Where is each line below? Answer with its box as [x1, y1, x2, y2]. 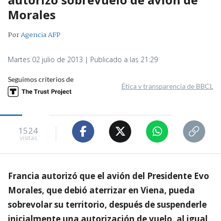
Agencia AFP [21, 29, 61, 40]
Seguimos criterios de [8, 74, 74, 83]
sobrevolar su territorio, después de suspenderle [8, 198, 207, 210]
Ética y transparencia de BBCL [121, 81, 213, 90]
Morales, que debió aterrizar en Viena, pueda [8, 184, 195, 196]
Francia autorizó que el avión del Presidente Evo [8, 170, 209, 182]
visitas [19, 134, 37, 143]
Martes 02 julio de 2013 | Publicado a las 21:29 [8, 54, 158, 64]
